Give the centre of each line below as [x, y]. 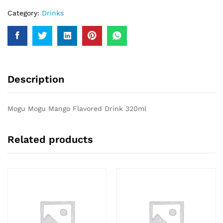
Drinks [53, 13]
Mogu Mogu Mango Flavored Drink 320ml [77, 109]
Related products [50, 139]
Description [36, 79]
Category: [25, 13]
